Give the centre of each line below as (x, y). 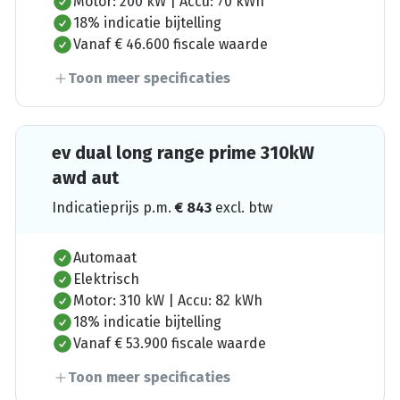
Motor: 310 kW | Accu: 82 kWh (168, 300)
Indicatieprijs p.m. (114, 207)
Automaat (105, 257)
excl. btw (244, 207)
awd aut (86, 177)
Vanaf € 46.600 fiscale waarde (171, 44)
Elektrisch (107, 279)
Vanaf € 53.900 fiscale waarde (170, 343)
